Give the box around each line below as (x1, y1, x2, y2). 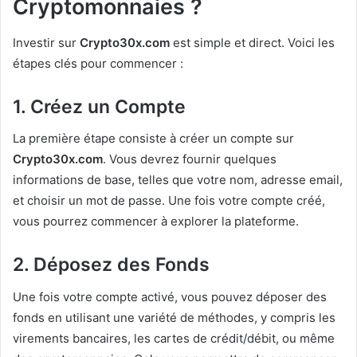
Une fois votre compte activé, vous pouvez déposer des (13, 288, 327, 304)
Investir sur (13, 34, 80, 50)
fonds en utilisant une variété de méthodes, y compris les (13, 309, 335, 325)
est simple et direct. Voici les (170, 34, 335, 50)
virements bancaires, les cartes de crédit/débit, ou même (13, 330, 335, 346)
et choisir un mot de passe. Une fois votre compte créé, (13, 193, 325, 209)
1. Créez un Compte (13, 95, 186, 118)
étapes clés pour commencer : (13, 55, 183, 71)
